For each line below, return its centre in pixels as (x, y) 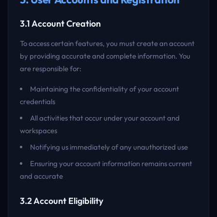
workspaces (39, 131)
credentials (38, 101)
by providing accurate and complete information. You (105, 56)
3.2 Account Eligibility (62, 201)
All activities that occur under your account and (105, 118)
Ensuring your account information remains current (111, 163)
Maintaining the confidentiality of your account (105, 89)
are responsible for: (51, 69)
